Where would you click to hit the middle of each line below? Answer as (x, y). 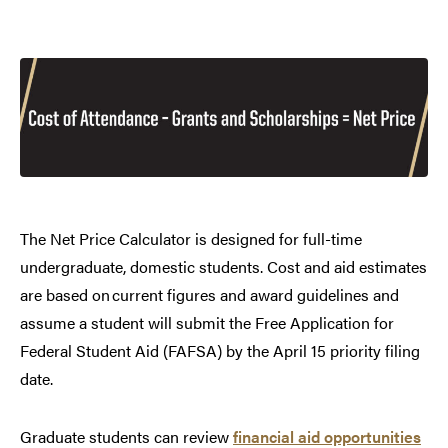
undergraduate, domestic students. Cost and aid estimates (223, 266)
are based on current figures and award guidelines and (209, 294)
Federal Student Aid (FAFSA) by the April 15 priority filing (220, 350)
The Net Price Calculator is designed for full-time (191, 238)
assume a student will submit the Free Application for (207, 322)
